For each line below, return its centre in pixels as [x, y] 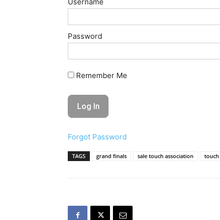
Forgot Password [97, 137]
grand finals [111, 156]
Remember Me [101, 75]
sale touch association [165, 156]
